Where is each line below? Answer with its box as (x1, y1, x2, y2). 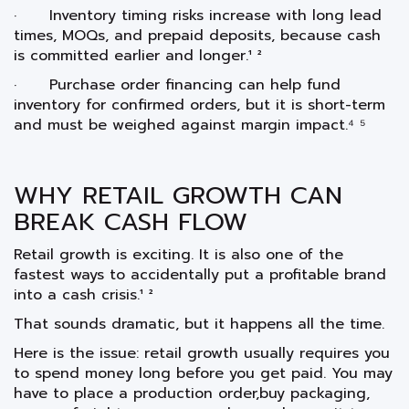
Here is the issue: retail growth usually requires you (14, 341, 390, 364)
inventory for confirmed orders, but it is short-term (14, 93, 385, 116)
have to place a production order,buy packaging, (14, 382, 370, 404)
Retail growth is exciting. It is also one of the (14, 243, 343, 266)
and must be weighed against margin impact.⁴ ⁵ (14, 113, 366, 136)
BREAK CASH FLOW (14, 203, 247, 240)
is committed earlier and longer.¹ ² (14, 44, 262, 67)
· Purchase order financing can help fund (14, 73, 341, 96)
